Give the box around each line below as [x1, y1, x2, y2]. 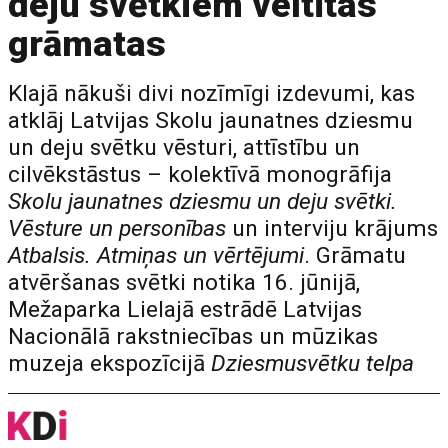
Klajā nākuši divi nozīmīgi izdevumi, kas [8, 80, 416, 107]
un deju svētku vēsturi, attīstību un [8, 134, 361, 161]
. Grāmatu [304, 242, 407, 269]
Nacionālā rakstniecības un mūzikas [8, 323, 379, 350]
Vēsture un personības [8, 215, 227, 242]
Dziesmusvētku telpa [211, 350, 415, 377]
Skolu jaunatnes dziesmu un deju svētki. [8, 188, 398, 215]
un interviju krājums [226, 215, 439, 242]
